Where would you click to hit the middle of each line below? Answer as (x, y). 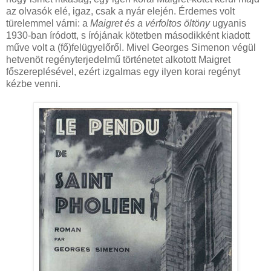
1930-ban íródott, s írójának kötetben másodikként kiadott (128, 35)
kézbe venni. (33, 83)
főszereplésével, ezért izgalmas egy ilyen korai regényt (123, 71)
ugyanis (229, 23)
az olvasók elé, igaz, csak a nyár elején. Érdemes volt (120, 11)
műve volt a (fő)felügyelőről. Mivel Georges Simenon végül (131, 47)
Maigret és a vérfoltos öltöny (151, 23)
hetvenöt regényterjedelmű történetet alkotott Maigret (118, 59)
